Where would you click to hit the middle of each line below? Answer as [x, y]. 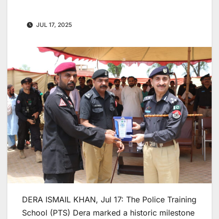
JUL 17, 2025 [53, 25]
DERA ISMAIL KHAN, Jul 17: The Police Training [109, 199]
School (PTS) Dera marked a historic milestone [108, 212]
